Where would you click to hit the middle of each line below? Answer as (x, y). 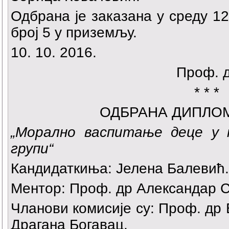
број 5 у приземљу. (74, 33)
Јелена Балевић (168, 169)
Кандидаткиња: (61, 169)
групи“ (32, 149)
